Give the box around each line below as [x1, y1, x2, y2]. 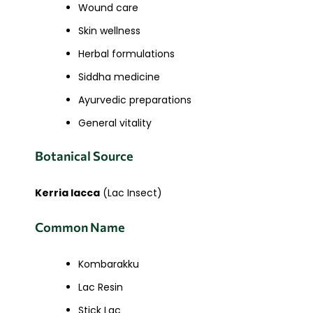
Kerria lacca [35, 186, 100, 201]
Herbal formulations [78, 47, 175, 61]
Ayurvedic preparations [78, 93, 191, 108]
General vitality [78, 116, 152, 131]
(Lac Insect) [100, 186, 162, 201]
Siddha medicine [78, 70, 160, 85]
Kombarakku [78, 256, 139, 271]
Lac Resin [78, 279, 123, 294]
